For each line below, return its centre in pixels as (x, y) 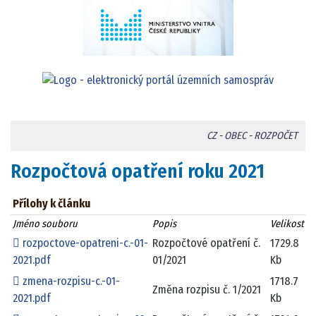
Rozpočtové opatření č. (207, 243)
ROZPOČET (275, 136)
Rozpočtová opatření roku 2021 (138, 172)
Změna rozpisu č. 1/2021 (207, 290)
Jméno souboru (45, 224)
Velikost (287, 224)
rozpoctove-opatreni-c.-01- (84, 243)
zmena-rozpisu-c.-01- (70, 281)
